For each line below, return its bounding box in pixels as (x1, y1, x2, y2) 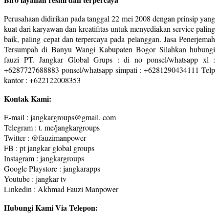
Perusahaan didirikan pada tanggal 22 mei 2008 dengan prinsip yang (4, 13, 215, 23)
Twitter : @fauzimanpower (4, 132, 86, 143)
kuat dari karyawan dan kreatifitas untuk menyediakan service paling (4, 23, 215, 34)
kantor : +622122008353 (4, 74, 81, 85)
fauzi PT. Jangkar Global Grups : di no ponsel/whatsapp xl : (4, 54, 215, 65)
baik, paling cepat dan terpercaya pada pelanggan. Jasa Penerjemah (4, 33, 215, 44)
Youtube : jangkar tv (4, 173, 66, 184)
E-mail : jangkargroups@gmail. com (4, 111, 116, 122)
